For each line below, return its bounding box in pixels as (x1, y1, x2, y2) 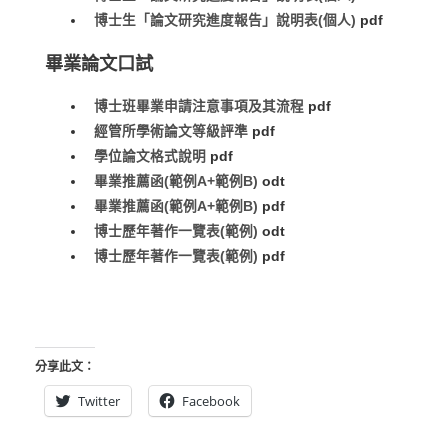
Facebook (182, 391, 240, 410)
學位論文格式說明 (94, 149, 207, 165)
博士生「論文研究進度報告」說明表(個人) (94, 12, 357, 28)
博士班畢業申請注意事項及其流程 (94, 99, 305, 115)
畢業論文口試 (45, 53, 153, 75)
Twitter (78, 391, 120, 410)
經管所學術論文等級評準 (94, 124, 249, 140)
